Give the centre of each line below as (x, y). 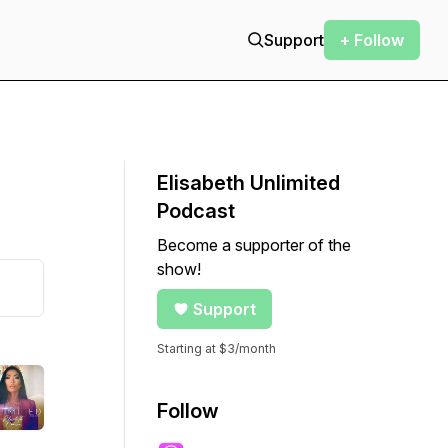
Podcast (196, 211)
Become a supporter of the (254, 245)
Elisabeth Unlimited (248, 183)
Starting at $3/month (216, 348)
